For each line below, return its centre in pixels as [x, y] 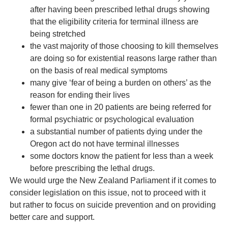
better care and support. [52, 217]
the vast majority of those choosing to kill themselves [124, 46]
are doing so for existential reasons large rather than [123, 58]
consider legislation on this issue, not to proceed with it [107, 192]
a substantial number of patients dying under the [116, 131]
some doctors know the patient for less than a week [121, 156]
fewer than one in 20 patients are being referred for [120, 107]
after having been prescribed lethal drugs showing [120, 9]
